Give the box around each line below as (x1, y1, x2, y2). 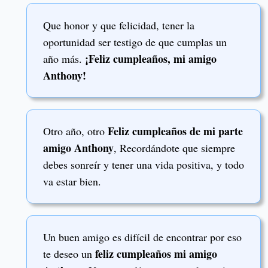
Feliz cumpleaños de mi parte (108, 123, 243, 139)
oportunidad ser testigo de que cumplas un (43, 35, 227, 50)
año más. (43, 51, 85, 66)
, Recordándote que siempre (114, 141, 235, 156)
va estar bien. (43, 174, 101, 189)
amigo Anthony (43, 140, 114, 156)
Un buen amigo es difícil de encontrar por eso (43, 230, 242, 245)
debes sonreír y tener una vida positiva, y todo (43, 157, 244, 172)
